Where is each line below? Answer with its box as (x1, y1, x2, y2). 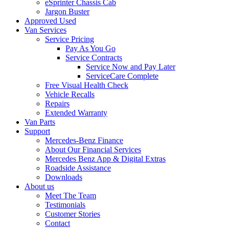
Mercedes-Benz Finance (45, 136, 123, 145)
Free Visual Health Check (45, 81, 128, 89)
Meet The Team (45, 191, 96, 200)
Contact (45, 219, 70, 227)
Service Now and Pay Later (86, 62, 175, 71)
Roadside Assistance (45, 164, 111, 172)
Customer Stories (45, 210, 100, 218)
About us (25, 182, 54, 191)
